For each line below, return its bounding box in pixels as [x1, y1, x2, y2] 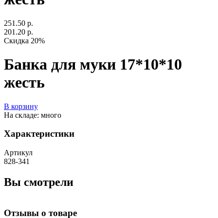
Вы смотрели [4, 175, 73, 188]
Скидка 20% [4, 36, 45, 45]
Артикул [4, 148, 33, 157]
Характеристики [4, 128, 74, 139]
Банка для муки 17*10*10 [4, 55, 182, 73]
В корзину [4, 102, 38, 110]
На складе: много [4, 110, 61, 119]
